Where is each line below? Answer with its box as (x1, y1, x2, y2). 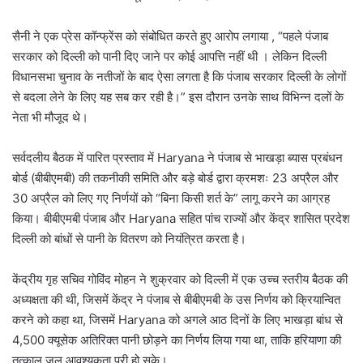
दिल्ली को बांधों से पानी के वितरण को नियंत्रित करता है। (12, 231, 246, 247)
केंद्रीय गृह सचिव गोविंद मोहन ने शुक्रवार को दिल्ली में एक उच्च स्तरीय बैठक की (12, 271, 348, 288)
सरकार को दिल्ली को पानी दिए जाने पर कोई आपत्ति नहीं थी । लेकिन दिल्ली (12, 49, 327, 65)
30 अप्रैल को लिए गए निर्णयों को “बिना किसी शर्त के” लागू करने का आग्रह (12, 190, 330, 207)
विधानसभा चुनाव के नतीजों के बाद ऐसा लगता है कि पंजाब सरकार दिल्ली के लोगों (12, 69, 346, 85)
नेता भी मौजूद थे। (12, 109, 88, 126)
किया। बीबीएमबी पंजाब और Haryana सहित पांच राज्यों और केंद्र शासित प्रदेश (12, 211, 350, 227)
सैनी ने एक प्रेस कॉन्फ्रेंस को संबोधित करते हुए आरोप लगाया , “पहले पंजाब (12, 28, 328, 45)
